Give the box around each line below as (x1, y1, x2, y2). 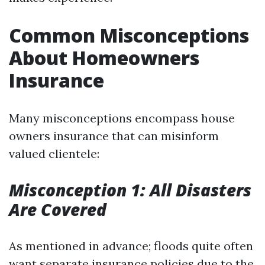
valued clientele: (9, 146, 99, 161)
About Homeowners (9, 45, 199, 70)
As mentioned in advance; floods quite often (9, 238, 253, 253)
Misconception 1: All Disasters (9, 179, 251, 201)
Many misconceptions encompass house (9, 111, 235, 125)
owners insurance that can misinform (9, 128, 219, 143)
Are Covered (9, 198, 106, 221)
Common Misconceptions (9, 22, 249, 48)
